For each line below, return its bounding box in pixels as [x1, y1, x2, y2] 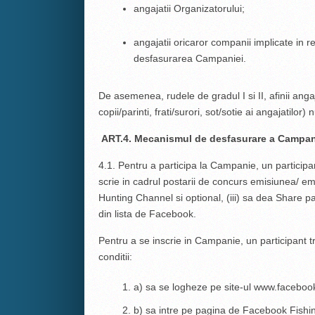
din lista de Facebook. [98, 207, 196, 219]
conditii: [98, 250, 132, 262]
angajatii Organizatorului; [133, 2, 245, 14]
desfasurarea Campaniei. [133, 52, 246, 64]
